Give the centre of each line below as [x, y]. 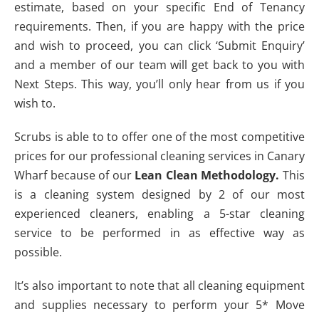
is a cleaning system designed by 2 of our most [159, 195]
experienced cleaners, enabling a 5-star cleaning [159, 214]
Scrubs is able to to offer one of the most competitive [159, 137]
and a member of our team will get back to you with [159, 65]
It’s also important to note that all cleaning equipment [159, 286]
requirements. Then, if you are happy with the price [159, 27]
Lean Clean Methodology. [209, 176]
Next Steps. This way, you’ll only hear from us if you [159, 84]
